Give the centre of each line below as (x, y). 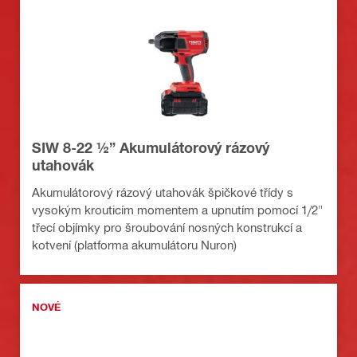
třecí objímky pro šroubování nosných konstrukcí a (167, 228)
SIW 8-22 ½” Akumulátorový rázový (151, 148)
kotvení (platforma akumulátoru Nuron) (134, 245)
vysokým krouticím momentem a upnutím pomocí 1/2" (177, 210)
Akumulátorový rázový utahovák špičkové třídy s (163, 192)
